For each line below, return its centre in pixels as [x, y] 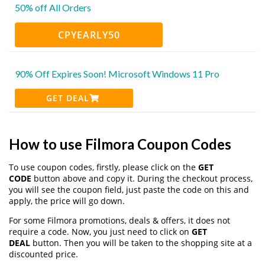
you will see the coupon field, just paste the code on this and [129, 189]
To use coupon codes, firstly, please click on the [104, 167]
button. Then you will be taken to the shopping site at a [141, 243]
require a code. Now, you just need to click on [100, 231]
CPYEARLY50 [89, 35]
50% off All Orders [53, 7]
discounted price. [43, 254]
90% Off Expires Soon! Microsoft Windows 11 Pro [117, 73]
